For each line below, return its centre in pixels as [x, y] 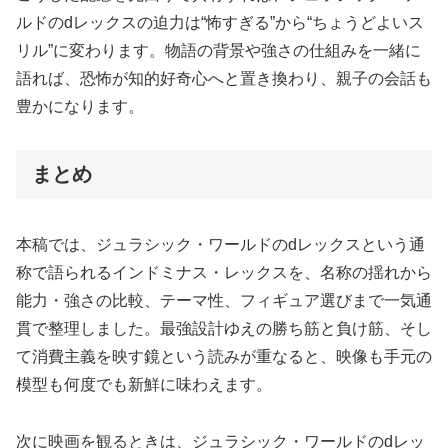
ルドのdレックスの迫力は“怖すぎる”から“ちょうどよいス [220, 22]
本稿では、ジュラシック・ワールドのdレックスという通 [220, 244]
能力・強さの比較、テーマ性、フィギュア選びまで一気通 [224, 300]
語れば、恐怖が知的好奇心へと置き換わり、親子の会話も [224, 78]
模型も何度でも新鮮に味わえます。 [144, 384]
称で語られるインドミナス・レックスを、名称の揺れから [224, 272]
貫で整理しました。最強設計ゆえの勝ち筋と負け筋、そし [224, 328]
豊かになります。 [80, 106]
